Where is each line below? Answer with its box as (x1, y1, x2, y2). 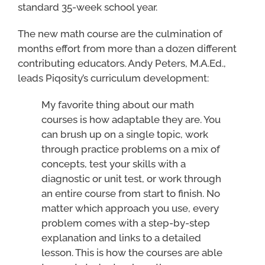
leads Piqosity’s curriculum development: (17, 72, 209, 85)
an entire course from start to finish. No (41, 188, 220, 200)
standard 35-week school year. (17, 1, 157, 14)
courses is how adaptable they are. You (41, 114, 221, 126)
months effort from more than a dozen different (17, 43, 237, 55)
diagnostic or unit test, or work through (41, 173, 221, 185)
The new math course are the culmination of (17, 28, 222, 40)
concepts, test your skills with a (41, 158, 186, 170)
